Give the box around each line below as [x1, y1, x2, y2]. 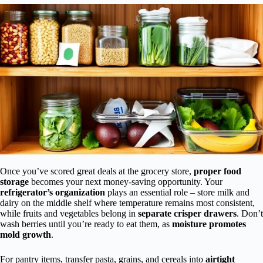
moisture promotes [172, 219, 246, 230]
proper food [194, 166, 241, 177]
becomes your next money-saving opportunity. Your [29, 177, 222, 187]
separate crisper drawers [138, 208, 237, 219]
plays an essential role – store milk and [105, 187, 249, 198]
